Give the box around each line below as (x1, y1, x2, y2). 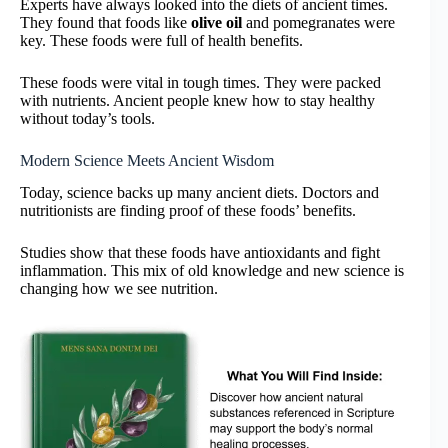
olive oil (191, 13, 242, 31)
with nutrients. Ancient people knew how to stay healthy (20, 91, 375, 109)
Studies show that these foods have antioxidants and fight (20, 244, 380, 262)
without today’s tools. (20, 109, 155, 127)
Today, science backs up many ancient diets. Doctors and (20, 184, 379, 202)
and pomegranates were (242, 13, 395, 31)
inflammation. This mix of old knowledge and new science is (20, 262, 404, 280)
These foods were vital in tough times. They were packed (20, 73, 381, 91)
